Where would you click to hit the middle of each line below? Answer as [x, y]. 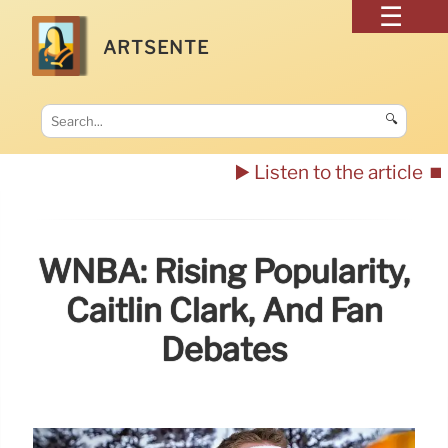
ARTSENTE [156, 47]
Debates [224, 350]
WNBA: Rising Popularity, [224, 272]
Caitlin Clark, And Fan [224, 311]
